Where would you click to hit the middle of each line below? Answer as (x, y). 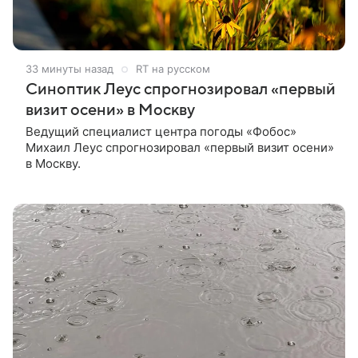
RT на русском (173, 69)
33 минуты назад (70, 69)
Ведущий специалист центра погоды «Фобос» (161, 132)
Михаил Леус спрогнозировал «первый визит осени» (180, 148)
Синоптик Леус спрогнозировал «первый (181, 90)
